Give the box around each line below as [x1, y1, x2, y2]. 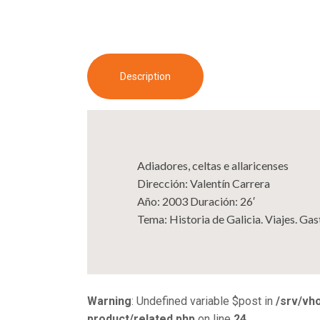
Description [120, 71, 171, 83]
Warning [87, 294, 131, 308]
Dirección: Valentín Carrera [136, 176, 270, 190]
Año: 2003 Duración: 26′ [136, 194, 255, 208]
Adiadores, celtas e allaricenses [136, 158, 289, 172]
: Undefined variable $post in [131, 294, 276, 308]
